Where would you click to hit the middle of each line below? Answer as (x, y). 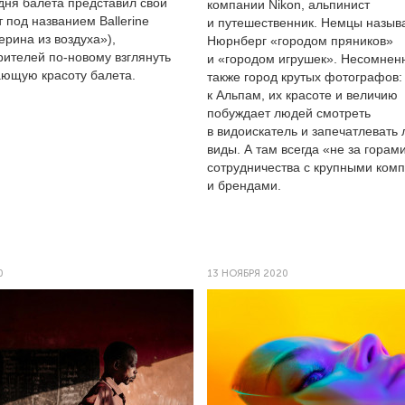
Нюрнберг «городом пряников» (300, 41)
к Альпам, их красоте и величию (302, 95)
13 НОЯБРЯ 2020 (248, 273)
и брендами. (244, 185)
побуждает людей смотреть (289, 113)
